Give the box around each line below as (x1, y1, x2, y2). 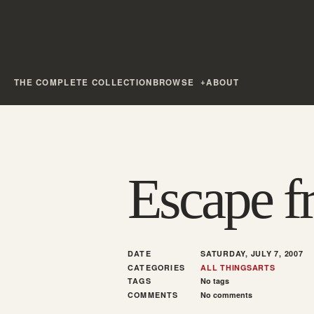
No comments (200, 289, 252, 300)
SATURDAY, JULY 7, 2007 (200, 248, 303, 259)
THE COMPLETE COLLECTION (14, 76, 153, 88)
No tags (200, 275, 229, 287)
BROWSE (152, 76, 195, 88)
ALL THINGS (200, 261, 252, 273)
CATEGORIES (128, 261, 185, 273)
